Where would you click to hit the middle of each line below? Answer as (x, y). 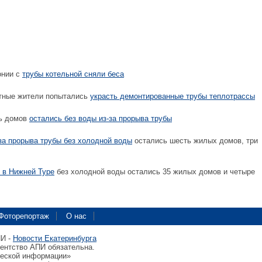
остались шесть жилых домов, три (195, 141)
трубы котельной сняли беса (73, 74)
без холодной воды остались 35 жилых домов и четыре (155, 172)
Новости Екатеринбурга (55, 238)
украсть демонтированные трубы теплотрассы (173, 96)
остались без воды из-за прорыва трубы (101, 118)
